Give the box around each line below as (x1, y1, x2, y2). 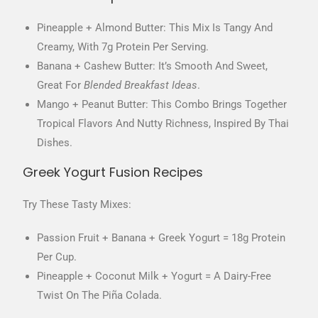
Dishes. (37, 136, 73, 149)
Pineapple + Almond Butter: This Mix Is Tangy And (37, 21, 273, 34)
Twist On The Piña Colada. (37, 288, 163, 302)
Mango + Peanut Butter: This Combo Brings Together (37, 97, 287, 111)
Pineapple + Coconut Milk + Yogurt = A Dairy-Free (37, 269, 272, 283)
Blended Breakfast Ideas (84, 78, 198, 92)
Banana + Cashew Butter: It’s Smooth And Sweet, (37, 59, 268, 72)
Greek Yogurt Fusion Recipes (23, 163, 204, 181)
